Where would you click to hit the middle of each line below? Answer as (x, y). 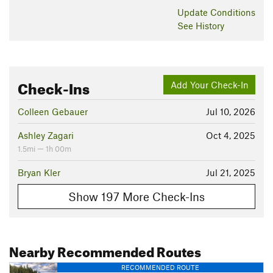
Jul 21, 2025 (231, 173)
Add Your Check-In (209, 84)
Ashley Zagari (46, 136)
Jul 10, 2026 (231, 112)
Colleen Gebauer (53, 112)
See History (201, 26)
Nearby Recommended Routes (105, 250)
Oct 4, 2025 (231, 136)
